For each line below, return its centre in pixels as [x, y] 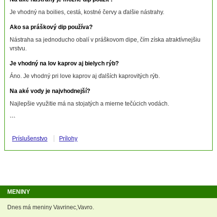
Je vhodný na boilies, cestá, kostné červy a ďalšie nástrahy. [87, 12]
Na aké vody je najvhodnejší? [50, 91]
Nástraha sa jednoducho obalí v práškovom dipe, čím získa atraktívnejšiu [105, 39]
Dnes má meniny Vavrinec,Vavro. [51, 207]
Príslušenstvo [30, 138]
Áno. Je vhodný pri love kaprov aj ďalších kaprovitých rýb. [85, 76]
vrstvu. [18, 48]
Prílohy [68, 138]
